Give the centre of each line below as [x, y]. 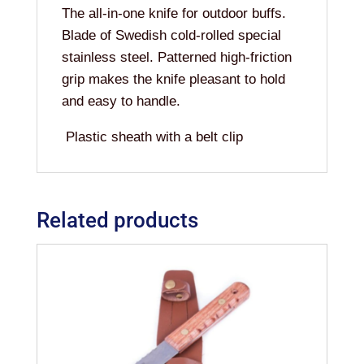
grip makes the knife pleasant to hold [173, 79]
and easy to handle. [121, 101]
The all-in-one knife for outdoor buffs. [173, 13]
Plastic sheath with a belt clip [152, 136]
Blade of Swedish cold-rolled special [171, 35]
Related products [117, 220]
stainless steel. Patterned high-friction [176, 57]
